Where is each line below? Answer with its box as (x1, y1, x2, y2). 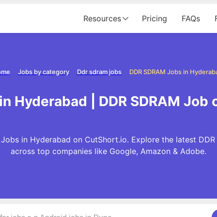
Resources (83, 14, 121, 23)
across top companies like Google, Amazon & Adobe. (11, 146, 206, 156)
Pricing (142, 14, 167, 23)
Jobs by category (17, 68, 69, 76)
